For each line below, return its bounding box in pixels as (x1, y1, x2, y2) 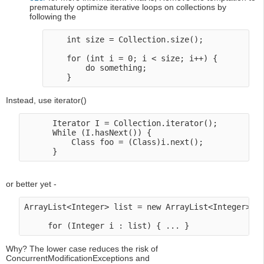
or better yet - (6, 179, 57, 189)
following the (29, 12, 76, 22)
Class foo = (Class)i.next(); (24, 137, 204, 147)
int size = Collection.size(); (48, 35, 209, 45)
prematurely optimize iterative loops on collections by (29, 2, 226, 12)
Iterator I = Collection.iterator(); (24, 118, 218, 128)
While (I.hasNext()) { (24, 128, 152, 138)
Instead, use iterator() (6, 95, 87, 105)
